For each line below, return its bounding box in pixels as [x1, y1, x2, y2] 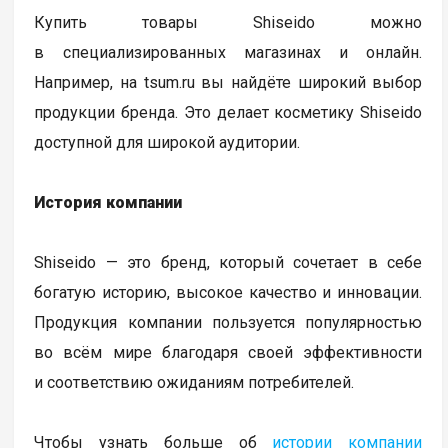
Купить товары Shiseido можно [34, 13, 423, 33]
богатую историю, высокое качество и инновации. [34, 283, 423, 303]
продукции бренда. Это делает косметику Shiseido [34, 103, 423, 123]
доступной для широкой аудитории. [34, 133, 301, 153]
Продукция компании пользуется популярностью [34, 313, 423, 333]
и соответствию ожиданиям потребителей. [34, 373, 355, 393]
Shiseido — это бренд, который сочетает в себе [34, 253, 423, 273]
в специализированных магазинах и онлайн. [34, 43, 423, 63]
